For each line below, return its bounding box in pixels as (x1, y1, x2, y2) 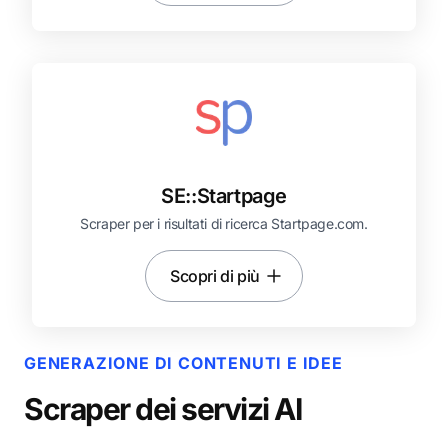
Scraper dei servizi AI (24, 391, 301, 427)
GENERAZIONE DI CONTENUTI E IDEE (24, 353, 343, 373)
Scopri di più (170, 266, 260, 286)
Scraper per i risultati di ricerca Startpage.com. (80, 215, 368, 232)
